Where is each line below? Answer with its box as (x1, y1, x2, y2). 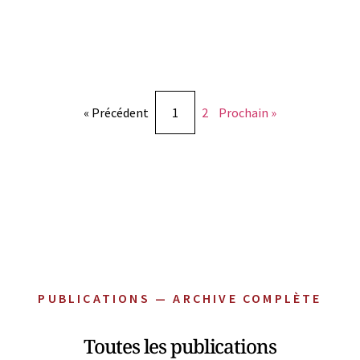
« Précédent (84, 104, 149, 121)
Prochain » (219, 104, 276, 121)
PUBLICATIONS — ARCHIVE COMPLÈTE (38, 290, 322, 306)
